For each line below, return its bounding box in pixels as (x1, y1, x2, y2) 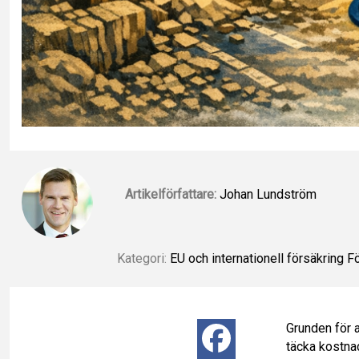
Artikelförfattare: (125, 186, 216, 202)
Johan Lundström (216, 186, 317, 202)
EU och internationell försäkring (170, 250, 344, 266)
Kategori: (117, 250, 167, 266)
